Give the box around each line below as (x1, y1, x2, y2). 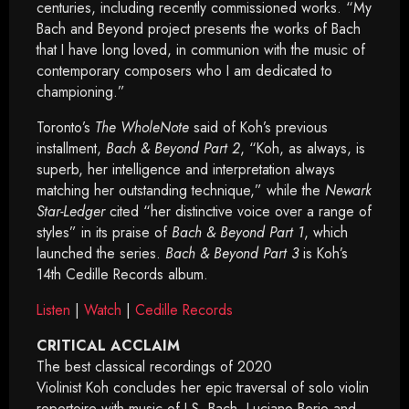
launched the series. (37, 243, 165, 264)
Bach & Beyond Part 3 (165, 243, 299, 264)
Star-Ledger (37, 201, 105, 222)
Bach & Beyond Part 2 (106, 138, 240, 159)
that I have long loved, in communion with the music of (37, 39, 365, 60)
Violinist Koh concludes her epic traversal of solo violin (37, 377, 369, 398)
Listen (37, 299, 70, 320)
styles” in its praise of (37, 222, 172, 243)
